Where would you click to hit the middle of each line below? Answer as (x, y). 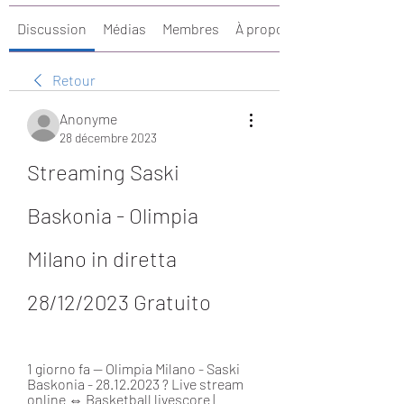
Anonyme (88, 119)
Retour (74, 80)
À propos (263, 28)
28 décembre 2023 (108, 138)
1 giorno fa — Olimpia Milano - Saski (133, 368)
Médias (124, 28)
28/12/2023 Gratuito (119, 302)
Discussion (52, 28)
